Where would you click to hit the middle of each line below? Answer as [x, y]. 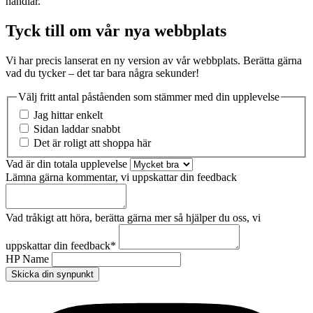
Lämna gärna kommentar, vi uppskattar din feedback [121, 177]
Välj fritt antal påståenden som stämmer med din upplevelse [149, 96]
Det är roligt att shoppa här [92, 143]
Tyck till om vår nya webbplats [116, 31]
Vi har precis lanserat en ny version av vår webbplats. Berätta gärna [154, 60]
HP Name [29, 259]
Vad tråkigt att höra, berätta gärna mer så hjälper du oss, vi [133, 217]
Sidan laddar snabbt [77, 129]
